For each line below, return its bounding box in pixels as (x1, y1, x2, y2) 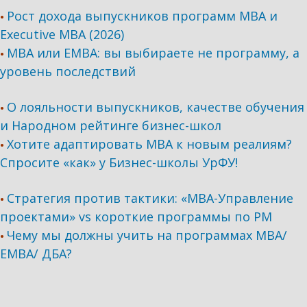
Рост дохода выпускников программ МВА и (7, 8, 278, 24)
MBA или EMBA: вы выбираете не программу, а (7, 45, 300, 61)
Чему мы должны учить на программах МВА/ (7, 227, 288, 243)
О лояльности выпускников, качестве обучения (7, 99, 305, 115)
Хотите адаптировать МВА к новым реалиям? (7, 136, 293, 152)
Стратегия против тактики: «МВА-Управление (7, 190, 294, 206)
